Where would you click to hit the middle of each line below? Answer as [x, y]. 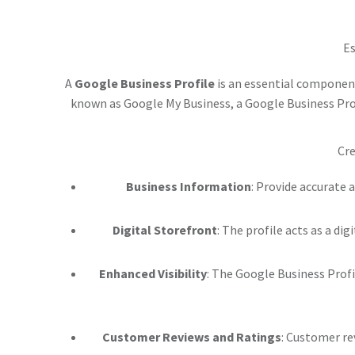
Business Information [188, 186]
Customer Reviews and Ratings [192, 337]
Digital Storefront [165, 230]
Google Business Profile [145, 83]
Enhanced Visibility [153, 273]
